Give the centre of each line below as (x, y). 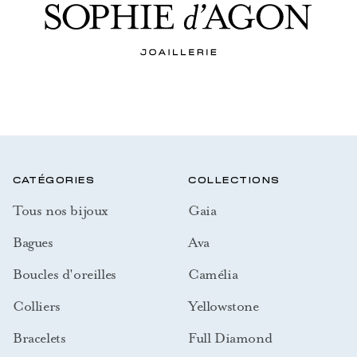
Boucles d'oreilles (65, 274)
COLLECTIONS (234, 180)
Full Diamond (230, 337)
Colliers (37, 306)
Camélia (213, 274)
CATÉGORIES (54, 180)
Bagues (33, 242)
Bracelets (39, 337)
